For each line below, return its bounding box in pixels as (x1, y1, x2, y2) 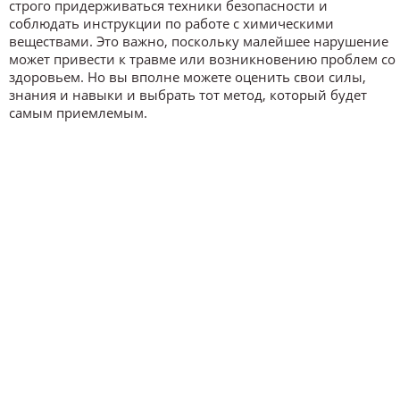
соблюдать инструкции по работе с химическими (9, 14, 334, 33)
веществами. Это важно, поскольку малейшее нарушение (9, 32, 388, 51)
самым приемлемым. (9, 104, 147, 122)
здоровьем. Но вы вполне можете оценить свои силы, (9, 68, 366, 87)
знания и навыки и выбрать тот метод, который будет (9, 86, 367, 104)
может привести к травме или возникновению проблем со (9, 50, 396, 69)
